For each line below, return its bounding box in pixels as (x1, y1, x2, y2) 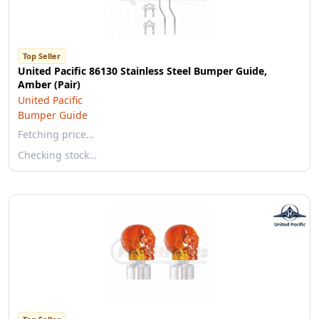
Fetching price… (18, 127, 94, 141)
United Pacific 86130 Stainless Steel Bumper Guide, (18, 64, 267, 78)
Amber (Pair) (18, 78, 80, 91)
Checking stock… (18, 148, 97, 162)
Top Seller (23, 51, 61, 61)
